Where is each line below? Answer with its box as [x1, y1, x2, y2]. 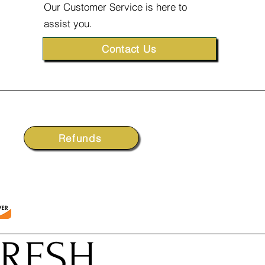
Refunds [58, 131, 102, 144]
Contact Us [102, 43, 157, 55]
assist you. [43, 17, 92, 30]
